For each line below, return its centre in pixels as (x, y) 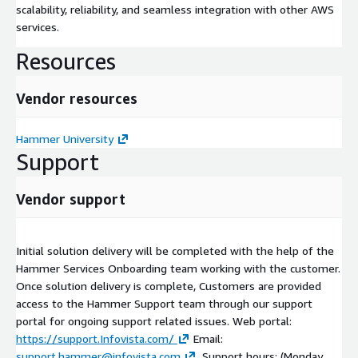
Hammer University (65, 138)
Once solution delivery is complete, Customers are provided (169, 285)
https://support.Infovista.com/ (95, 338)
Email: (207, 338)
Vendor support (71, 199)
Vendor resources (77, 98)
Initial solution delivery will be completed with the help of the (175, 250)
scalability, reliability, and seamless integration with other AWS (175, 9)
